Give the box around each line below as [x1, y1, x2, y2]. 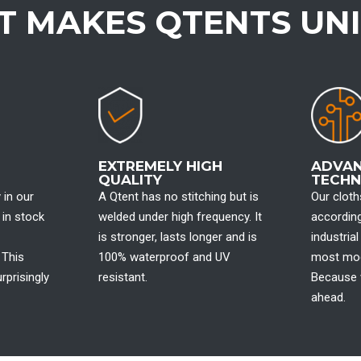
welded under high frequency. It [98, 210, 262, 224]
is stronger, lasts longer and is [98, 230, 257, 244]
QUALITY [98, 172, 162, 188]
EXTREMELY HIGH [98, 158, 222, 174]
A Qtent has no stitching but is [98, 189, 259, 204]
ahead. [311, 290, 346, 305]
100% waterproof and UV [98, 250, 230, 264]
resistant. [98, 270, 147, 284]
